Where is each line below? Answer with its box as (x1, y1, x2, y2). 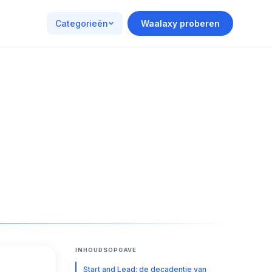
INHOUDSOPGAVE (75, 246, 137, 253)
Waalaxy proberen (141, 18, 220, 29)
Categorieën (55, 18, 108, 29)
